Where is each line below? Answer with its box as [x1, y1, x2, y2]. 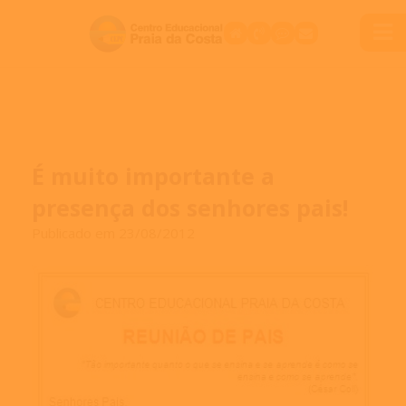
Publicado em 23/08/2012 [31, 223, 195, 242]
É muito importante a [31, 159, 275, 191]
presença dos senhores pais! [31, 191, 348, 223]
